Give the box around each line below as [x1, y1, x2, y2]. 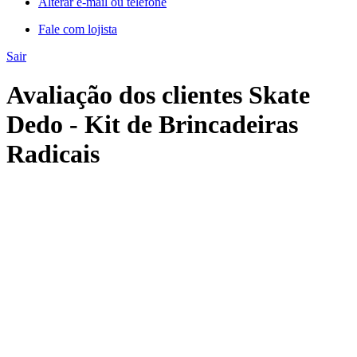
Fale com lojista [38, 22, 117, 36]
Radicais [6, 139, 100, 169]
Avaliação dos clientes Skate [6, 80, 310, 110]
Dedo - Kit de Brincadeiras [6, 110, 298, 139]
